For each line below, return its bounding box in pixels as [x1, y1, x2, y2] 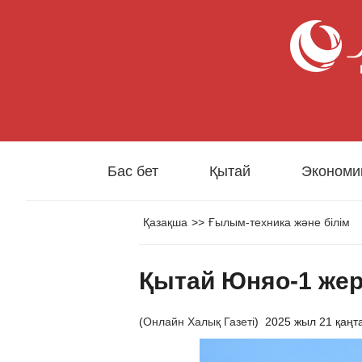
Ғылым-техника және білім [208, 216, 350, 229]
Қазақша [143, 216, 187, 229]
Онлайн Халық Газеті [143, 315, 255, 328]
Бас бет [107, 163, 158, 179]
